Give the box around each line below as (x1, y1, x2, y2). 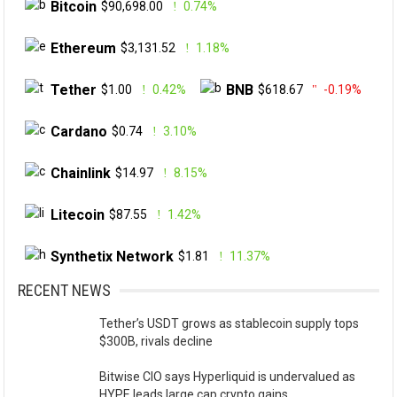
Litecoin (51, 206, 105, 223)
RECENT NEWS (18, 281, 112, 300)
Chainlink (51, 164, 112, 182)
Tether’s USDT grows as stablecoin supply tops (99, 316, 360, 331)
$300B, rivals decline (99, 334, 214, 348)
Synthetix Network (51, 247, 175, 265)
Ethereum (51, 39, 117, 57)
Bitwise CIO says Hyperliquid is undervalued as (99, 370, 356, 384)
